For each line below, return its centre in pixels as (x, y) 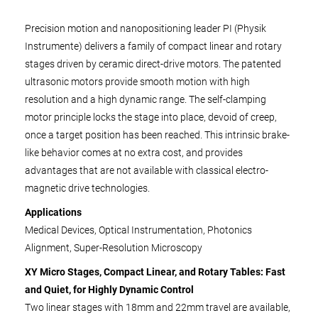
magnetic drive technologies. (87, 188)
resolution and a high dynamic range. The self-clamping (146, 99)
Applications (53, 212)
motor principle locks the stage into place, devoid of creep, (151, 117)
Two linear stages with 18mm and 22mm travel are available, (158, 307)
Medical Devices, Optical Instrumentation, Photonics (138, 230)
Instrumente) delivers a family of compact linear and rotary (153, 46)
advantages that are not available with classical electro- (147, 170)
